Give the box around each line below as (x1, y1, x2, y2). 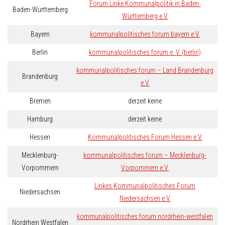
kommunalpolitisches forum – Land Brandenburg (76, 66, 213, 75)
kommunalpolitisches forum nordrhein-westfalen (77, 212, 213, 221)
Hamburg (27, 115, 53, 124)
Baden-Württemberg (12, 6, 68, 14)
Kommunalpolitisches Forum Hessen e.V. (87, 133, 202, 142)
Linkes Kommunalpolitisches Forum (94, 182, 195, 190)
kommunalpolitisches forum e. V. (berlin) (89, 48, 201, 57)
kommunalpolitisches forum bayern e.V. (90, 30, 200, 39)
